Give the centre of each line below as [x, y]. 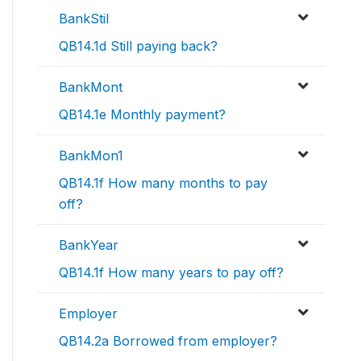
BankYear [89, 245]
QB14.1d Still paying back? [138, 46]
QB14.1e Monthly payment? [142, 114]
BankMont [91, 87]
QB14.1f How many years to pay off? [171, 272]
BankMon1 [91, 156]
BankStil [84, 19]
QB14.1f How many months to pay [163, 183]
